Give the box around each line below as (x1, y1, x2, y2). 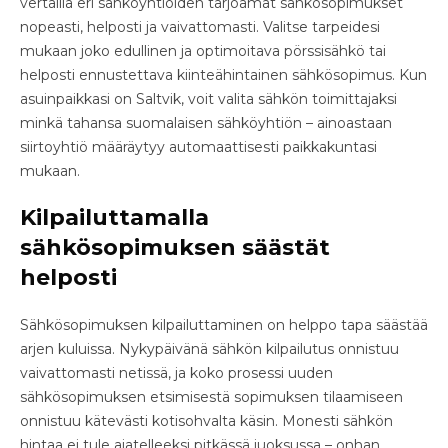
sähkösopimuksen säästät (20, 233, 330, 261)
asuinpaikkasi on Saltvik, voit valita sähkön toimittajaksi (20, 89, 397, 108)
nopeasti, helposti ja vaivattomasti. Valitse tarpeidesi (20, 17, 380, 36)
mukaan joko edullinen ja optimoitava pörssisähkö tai (20, 41, 386, 60)
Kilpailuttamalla (20, 203, 209, 231)
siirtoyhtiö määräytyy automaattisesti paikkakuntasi (20, 137, 377, 156)
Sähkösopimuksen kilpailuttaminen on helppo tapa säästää (20, 315, 428, 334)
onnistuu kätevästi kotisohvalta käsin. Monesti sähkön (20, 411, 393, 430)
